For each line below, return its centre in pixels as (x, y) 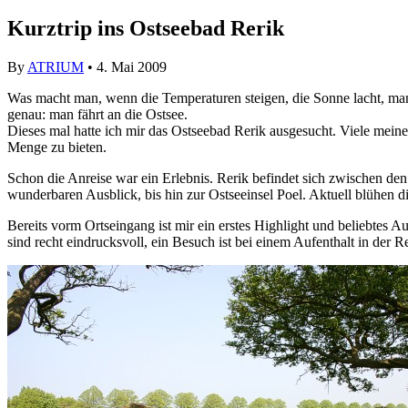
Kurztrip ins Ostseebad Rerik (146, 29)
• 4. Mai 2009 (125, 67)
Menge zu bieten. (57, 148)
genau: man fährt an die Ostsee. (97, 115)
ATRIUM (56, 67)
